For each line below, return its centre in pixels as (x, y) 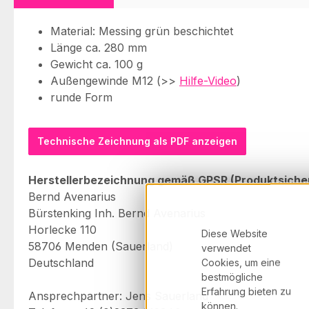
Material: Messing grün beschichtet (142, 31)
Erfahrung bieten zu (246, 291)
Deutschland (61, 263)
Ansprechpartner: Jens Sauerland (118, 296)
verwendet (226, 248)
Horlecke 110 (62, 230)
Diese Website (235, 233)
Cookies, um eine (241, 262)
